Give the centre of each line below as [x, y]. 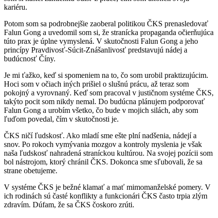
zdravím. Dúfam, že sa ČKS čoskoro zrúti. [69, 204]
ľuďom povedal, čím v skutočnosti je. [61, 119]
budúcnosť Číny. [30, 58]
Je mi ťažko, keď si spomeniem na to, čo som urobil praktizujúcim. [106, 75]
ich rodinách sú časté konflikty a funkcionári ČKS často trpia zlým [106, 196]
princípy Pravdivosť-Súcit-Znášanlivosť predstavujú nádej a [96, 50]
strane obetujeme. [31, 170]
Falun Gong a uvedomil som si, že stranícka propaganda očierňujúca [109, 32]
